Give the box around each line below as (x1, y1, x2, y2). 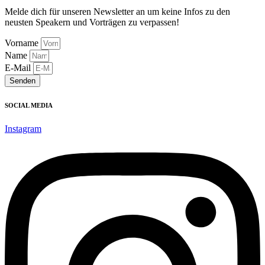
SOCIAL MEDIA (5, 102, 53, 109)
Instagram (5, 124, 41, 134)
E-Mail (5, 63, 33, 73)
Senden (9, 76, 35, 86)
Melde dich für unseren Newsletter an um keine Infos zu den (5, 7, 230, 17)
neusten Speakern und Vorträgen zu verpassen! (5, 17, 179, 28)
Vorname (5, 38, 41, 49)
